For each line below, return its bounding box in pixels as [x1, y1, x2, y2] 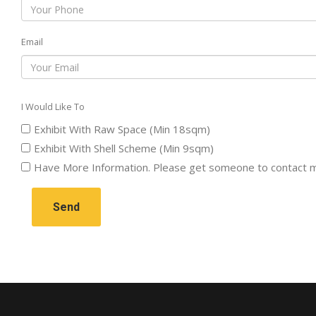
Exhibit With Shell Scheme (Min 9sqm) [34, 141, 214, 155]
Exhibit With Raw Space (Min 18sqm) [34, 122, 210, 136]
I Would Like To [21, 100, 85, 113]
